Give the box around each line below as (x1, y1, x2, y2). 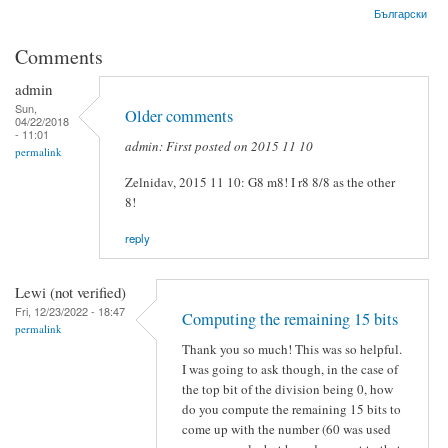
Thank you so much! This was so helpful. (182, 340, 402, 359)
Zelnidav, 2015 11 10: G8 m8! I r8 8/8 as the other (125, 172, 395, 191)
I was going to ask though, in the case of (182, 360, 398, 379)
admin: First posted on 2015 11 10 (125, 137, 313, 156)
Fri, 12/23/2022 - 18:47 (15, 303, 125, 320)
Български (374, 5, 428, 22)
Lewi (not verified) (15, 282, 126, 303)
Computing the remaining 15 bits (182, 307, 398, 330)
